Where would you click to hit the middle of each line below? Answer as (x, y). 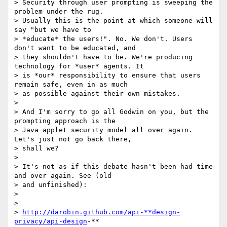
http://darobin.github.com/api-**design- (101, 212)
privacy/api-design (51, 221)
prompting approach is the (65, 121)
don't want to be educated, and (75, 48)
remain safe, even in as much (71, 85)
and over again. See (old (63, 176)
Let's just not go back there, (73, 139)
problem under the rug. (59, 12)
